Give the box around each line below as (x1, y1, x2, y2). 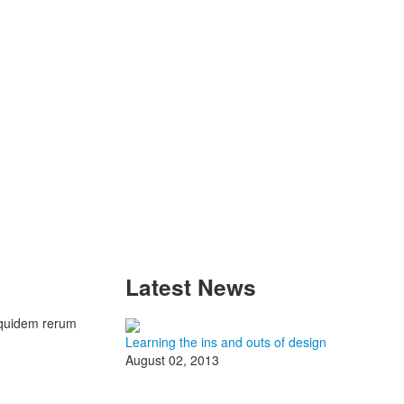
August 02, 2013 (125, 350, 219, 369)
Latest (125, 271, 197, 304)
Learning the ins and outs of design (125, 332, 326, 351)
